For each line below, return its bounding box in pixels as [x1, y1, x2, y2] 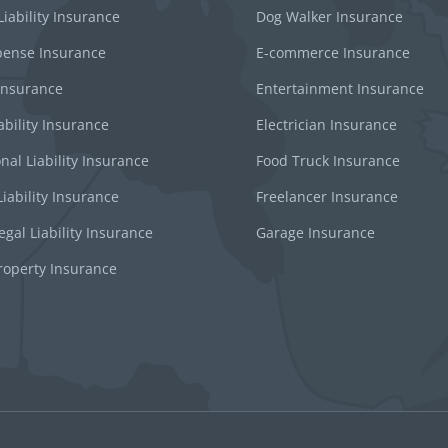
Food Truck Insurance [256, 150, 400, 170]
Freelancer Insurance [256, 186, 398, 206]
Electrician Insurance [256, 114, 397, 134]
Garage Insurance [256, 222, 375, 242]
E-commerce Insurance [256, 42, 410, 62]
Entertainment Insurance [256, 78, 424, 98]
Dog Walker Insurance [256, 6, 403, 26]
